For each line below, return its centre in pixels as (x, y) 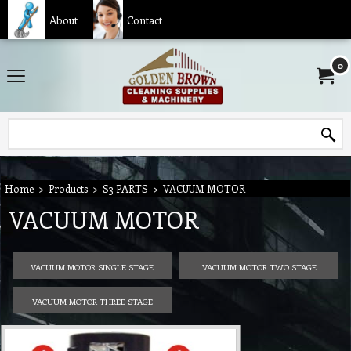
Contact (144, 20)
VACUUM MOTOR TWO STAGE (259, 266)
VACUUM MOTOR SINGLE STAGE (92, 266)
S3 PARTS (125, 188)
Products (68, 188)
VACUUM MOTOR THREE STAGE (92, 300)
